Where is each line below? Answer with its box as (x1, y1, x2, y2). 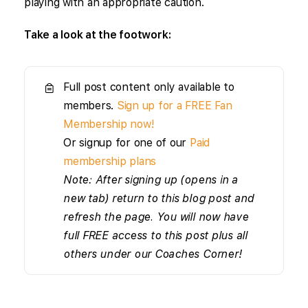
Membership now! (63, 118, 155, 131)
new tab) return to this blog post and (63, 192, 254, 205)
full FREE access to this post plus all (63, 229, 247, 242)
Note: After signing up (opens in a (63, 173, 238, 186)
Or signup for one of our (63, 136, 190, 149)
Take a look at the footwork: (24, 28, 171, 41)
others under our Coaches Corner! (63, 247, 242, 261)
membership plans (63, 155, 157, 168)
